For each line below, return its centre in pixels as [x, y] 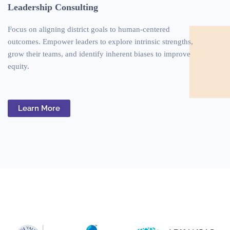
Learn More [39, 108]
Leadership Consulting [53, 7]
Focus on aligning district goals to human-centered [89, 29]
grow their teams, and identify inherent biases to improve [99, 54]
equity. [18, 66]
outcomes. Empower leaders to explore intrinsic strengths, [100, 41]
